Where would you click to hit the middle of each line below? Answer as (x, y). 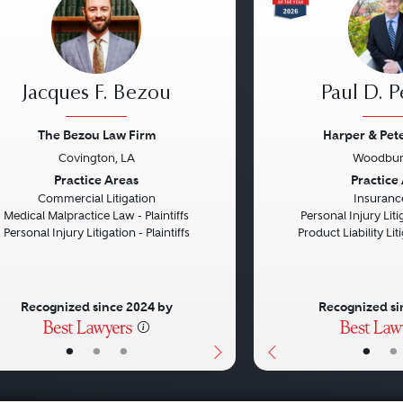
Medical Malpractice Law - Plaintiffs (96, 216)
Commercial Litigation (96, 199)
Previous (304, 181)
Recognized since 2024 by (96, 307)
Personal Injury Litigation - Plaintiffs (96, 233)
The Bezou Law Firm (96, 135)
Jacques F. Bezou (96, 95)
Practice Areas (96, 180)
